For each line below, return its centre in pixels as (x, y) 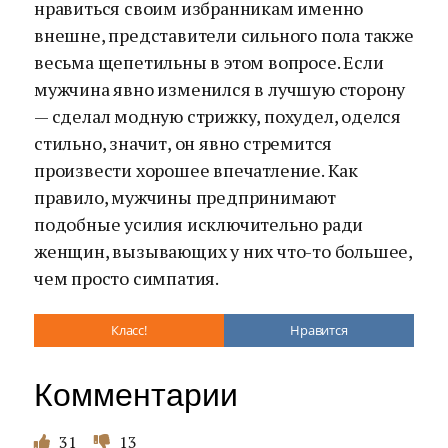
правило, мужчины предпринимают (185, 197)
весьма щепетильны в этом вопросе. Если (209, 62)
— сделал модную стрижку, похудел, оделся (217, 116)
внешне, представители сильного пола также (224, 35)
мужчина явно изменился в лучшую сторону (220, 89)
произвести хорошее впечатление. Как (196, 170)
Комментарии (136, 395)
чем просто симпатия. (127, 278)
